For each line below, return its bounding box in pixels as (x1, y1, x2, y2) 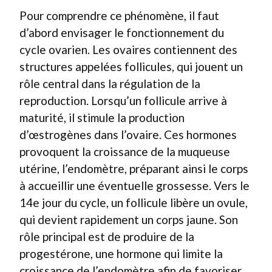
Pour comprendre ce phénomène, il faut (19, 8, 219, 22)
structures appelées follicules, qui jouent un (19, 59, 243, 73)
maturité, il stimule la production (19, 110, 185, 124)
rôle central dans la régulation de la (19, 76, 200, 90)
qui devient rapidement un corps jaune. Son (19, 212, 238, 226)
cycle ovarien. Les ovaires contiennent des (19, 42, 237, 56)
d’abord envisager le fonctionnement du (19, 25, 224, 39)
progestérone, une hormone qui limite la (19, 246, 223, 260)
